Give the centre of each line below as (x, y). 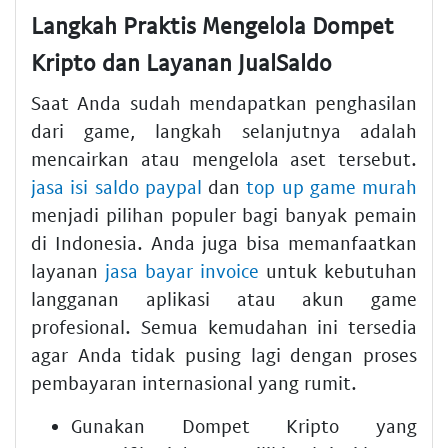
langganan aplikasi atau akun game (224, 298)
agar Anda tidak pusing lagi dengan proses (224, 354)
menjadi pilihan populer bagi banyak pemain (224, 214)
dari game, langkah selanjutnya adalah (224, 130)
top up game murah (331, 186)
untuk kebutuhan (338, 270)
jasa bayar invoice (182, 270)
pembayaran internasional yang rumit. (194, 382)
